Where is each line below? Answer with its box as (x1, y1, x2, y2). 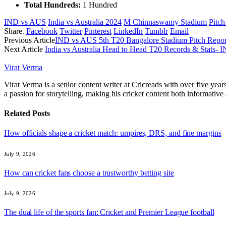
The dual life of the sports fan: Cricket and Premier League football (4, 208, 214, 217)
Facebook (26, 26, 58, 35)
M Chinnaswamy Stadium (124, 17, 207, 26)
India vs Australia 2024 (48, 17, 122, 26)
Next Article (4, 44, 45, 53)
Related (4, 109, 32, 118)
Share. (4, 26, 24, 35)
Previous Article (4, 35, 55, 44)
